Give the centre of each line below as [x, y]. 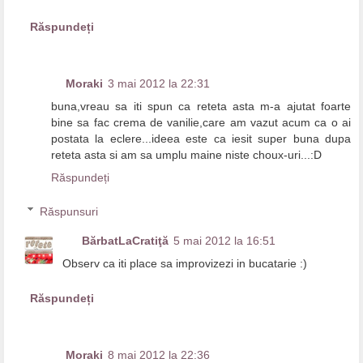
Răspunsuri [69, 211]
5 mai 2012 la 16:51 [225, 240]
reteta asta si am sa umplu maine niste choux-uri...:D [186, 155]
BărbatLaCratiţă [126, 240]
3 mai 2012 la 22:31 [159, 84]
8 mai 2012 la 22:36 [159, 354]
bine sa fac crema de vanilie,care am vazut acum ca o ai [201, 123]
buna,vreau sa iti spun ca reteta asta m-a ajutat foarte [201, 107]
